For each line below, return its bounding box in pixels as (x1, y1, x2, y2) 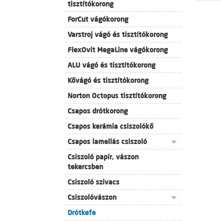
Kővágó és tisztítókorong (68, 76, 148, 85)
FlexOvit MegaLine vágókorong (68, 45, 168, 54)
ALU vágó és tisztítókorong (68, 61, 155, 70)
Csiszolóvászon (68, 193, 116, 202)
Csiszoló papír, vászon (68, 152, 139, 161)
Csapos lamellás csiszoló (68, 137, 147, 146)
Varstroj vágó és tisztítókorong (68, 30, 168, 39)
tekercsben (68, 162, 103, 171)
